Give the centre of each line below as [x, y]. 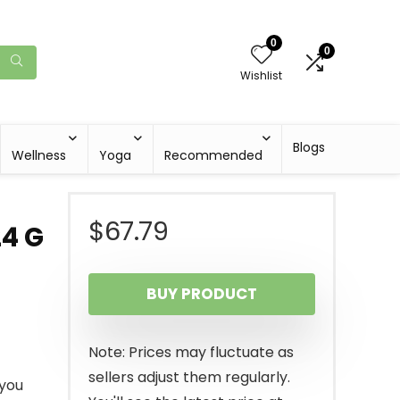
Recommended [214, 155]
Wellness [39, 155]
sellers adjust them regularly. [189, 377]
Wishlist [261, 75]
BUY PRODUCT [202, 294]
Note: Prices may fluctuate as [191, 352]
